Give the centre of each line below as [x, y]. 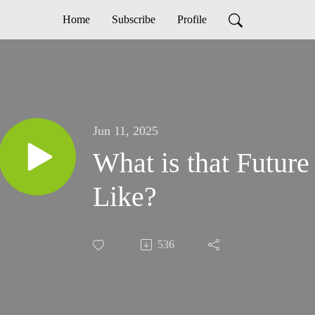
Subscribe [133, 19]
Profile [192, 19]
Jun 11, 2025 [126, 131]
